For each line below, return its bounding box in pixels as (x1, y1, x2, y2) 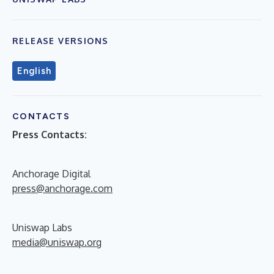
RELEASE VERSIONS (12, 35, 109, 46)
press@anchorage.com (12, 182, 113, 194)
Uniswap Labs (12, 221, 72, 234)
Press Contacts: (12, 128, 87, 141)
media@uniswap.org (12, 235, 102, 248)
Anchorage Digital (12, 167, 91, 180)
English (17, 65, 51, 76)
